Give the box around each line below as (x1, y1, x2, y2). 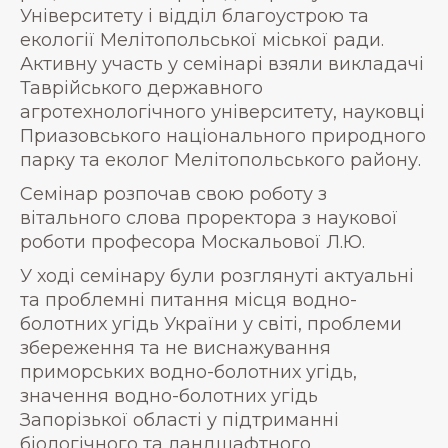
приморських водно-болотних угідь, (20, 360, 357, 383)
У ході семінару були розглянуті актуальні (20, 264, 414, 287)
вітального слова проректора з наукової (20, 206, 398, 229)
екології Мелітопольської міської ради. (20, 28, 384, 51)
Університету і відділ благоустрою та (20, 4, 369, 27)
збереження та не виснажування (20, 336, 331, 359)
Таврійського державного (20, 76, 263, 99)
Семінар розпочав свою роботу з (20, 182, 327, 205)
